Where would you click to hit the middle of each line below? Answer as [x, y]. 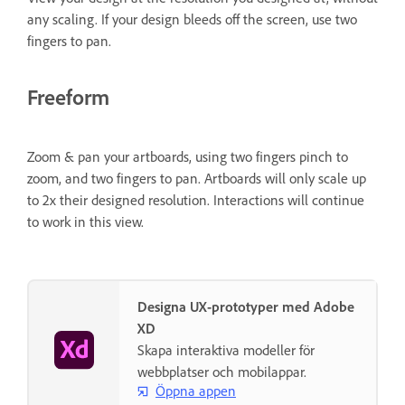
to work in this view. [87, 221]
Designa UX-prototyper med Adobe [246, 306]
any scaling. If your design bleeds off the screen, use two [192, 19]
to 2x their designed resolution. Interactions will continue [196, 199]
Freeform [68, 96]
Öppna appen [196, 391]
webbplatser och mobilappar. [222, 371]
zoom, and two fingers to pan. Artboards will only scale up [197, 178]
